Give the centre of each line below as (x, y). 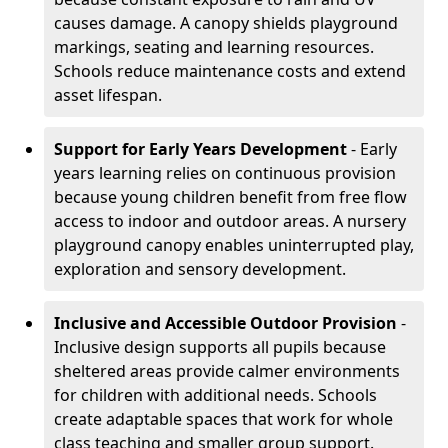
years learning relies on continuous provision (225, 173)
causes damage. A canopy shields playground (226, 23)
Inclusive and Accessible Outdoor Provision (225, 323)
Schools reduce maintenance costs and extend (230, 71)
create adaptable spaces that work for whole (223, 419)
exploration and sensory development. (200, 269)
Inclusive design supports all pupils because (220, 347)
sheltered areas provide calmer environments (227, 371)
